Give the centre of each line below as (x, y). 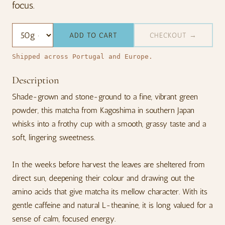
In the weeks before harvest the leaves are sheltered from (108, 164)
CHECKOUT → (173, 35)
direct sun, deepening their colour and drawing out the (103, 178)
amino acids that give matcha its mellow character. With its (110, 192)
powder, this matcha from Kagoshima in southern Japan (103, 110)
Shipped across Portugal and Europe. (82, 57)
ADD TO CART (93, 35)
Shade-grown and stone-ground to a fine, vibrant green (105, 97)
